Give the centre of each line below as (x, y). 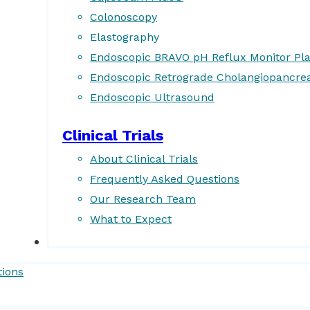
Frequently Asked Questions (165, 179)
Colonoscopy (124, 17)
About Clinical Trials (144, 159)
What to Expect (131, 219)
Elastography (125, 37)
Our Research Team (143, 199)
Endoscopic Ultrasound (152, 97)
